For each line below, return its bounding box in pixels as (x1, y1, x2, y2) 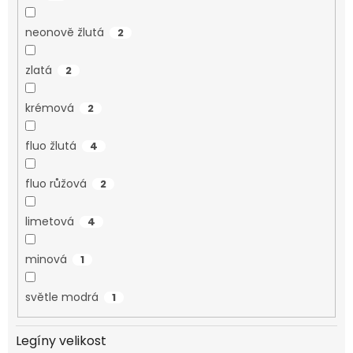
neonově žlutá (24, 24, 104, 40)
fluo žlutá (24, 137, 76, 154)
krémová (24, 99, 74, 116)
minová (24, 251, 67, 267)
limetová (24, 213, 74, 229)
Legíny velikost (16, 332, 106, 351)
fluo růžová (24, 175, 87, 191)
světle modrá (24, 288, 98, 305)
